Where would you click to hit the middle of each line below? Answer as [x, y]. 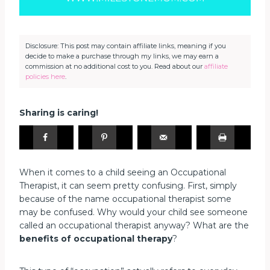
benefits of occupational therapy [96, 238]
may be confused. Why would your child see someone [133, 212]
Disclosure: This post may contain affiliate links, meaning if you [126, 46]
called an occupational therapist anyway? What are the [134, 225]
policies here [45, 76]
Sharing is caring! [59, 112]
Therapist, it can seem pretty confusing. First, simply [128, 185]
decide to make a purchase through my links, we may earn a [122, 56]
